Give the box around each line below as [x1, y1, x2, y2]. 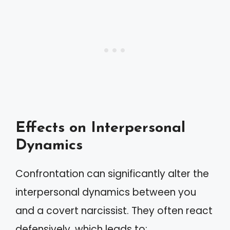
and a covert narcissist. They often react [15, 203, 213, 218]
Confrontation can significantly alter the [15, 166, 209, 181]
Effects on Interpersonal [15, 120, 185, 136]
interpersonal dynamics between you [15, 185, 196, 199]
